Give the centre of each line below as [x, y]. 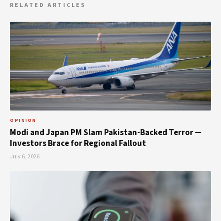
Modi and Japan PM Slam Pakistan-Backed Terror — [106, 132]
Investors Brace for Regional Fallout [78, 143]
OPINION [23, 120]
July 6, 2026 [25, 156]
